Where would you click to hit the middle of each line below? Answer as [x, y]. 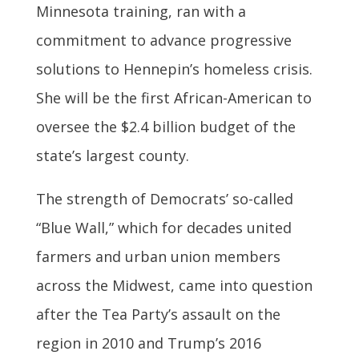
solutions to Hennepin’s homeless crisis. [174, 69]
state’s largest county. [112, 156]
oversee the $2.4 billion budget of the [165, 127]
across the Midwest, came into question [174, 286]
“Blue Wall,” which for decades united [163, 228]
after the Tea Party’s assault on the [158, 315]
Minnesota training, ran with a [141, 12]
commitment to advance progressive [163, 40]
